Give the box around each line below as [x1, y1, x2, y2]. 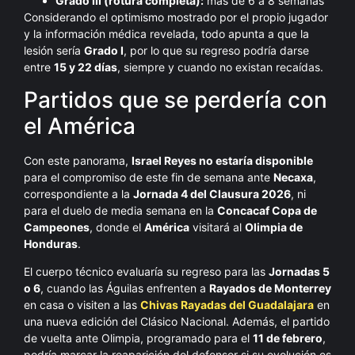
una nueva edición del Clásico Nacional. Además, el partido [24, 315, 330, 329]
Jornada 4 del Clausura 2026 [133, 186, 291, 200]
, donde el [90, 219, 144, 234]
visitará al [189, 219, 245, 234]
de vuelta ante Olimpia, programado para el [24, 331, 253, 345]
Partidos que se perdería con [24, 86, 327, 113]
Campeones [24, 219, 90, 234]
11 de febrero [253, 331, 323, 345]
